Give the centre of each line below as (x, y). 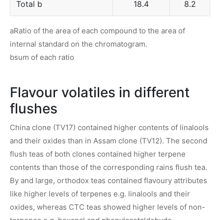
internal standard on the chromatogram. (79, 44)
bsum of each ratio (42, 57)
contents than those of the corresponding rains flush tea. (109, 167)
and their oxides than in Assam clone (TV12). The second (109, 140)
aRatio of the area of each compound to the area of (97, 30)
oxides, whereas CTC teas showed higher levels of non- (108, 207)
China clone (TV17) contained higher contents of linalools (109, 127)
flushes (34, 108)
